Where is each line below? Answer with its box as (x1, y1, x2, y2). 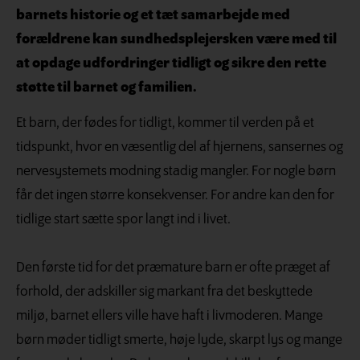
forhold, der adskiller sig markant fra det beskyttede (16, 284, 313, 301)
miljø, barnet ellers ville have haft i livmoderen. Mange (16, 309, 323, 325)
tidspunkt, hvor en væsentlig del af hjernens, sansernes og (16, 140, 343, 156)
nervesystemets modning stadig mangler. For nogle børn (16, 164, 336, 180)
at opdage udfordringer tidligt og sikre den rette (16, 56, 326, 72)
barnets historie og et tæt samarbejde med (16, 8, 290, 23)
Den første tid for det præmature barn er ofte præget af (16, 260, 330, 276)
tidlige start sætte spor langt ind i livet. (16, 212, 231, 228)
